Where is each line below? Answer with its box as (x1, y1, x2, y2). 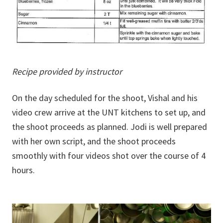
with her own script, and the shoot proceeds (12, 135, 176, 147)
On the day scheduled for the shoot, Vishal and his (12, 92, 198, 104)
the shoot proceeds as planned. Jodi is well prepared (12, 120, 207, 132)
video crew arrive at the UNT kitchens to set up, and (12, 106, 206, 118)
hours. (12, 164, 35, 176)
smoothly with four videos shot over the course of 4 (12, 149, 206, 161)
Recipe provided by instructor (12, 65, 122, 77)
